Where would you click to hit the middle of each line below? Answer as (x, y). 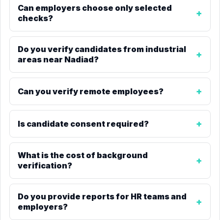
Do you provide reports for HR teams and (102, 196)
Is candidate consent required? (83, 124)
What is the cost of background (83, 155)
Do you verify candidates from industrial (102, 49)
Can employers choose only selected (95, 8)
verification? (45, 165)
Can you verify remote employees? (91, 91)
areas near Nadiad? (58, 59)
